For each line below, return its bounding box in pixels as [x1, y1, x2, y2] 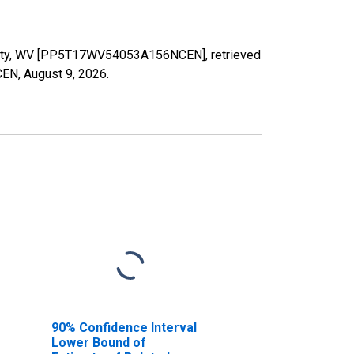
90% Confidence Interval [51, 319, 197, 335]
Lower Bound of [51, 334, 146, 350]
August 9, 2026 [24, 66, 107, 81]
